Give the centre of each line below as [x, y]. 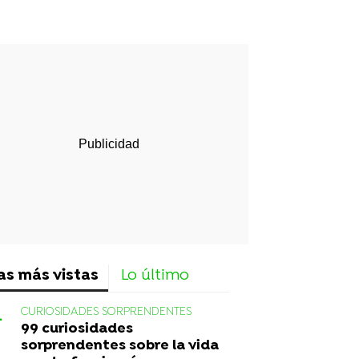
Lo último [155, 276]
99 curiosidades [77, 329]
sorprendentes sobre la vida [120, 345]
